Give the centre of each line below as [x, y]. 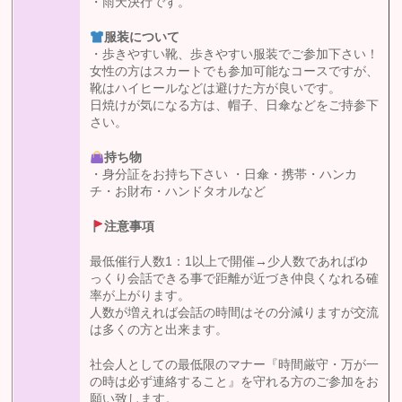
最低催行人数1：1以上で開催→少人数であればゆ [229, 262]
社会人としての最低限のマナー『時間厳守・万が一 [235, 365]
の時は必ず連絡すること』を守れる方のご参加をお [235, 382]
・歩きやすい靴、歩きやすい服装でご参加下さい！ [235, 55]
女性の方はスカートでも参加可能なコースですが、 [235, 72]
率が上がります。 [140, 296]
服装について [142, 38]
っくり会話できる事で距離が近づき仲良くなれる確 [235, 279]
